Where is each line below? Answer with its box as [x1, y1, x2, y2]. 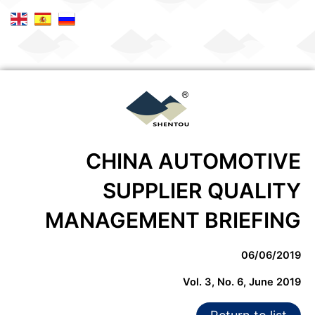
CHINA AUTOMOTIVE [86, 148, 301, 174]
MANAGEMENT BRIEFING [45, 207, 301, 233]
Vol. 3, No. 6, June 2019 [183, 276, 301, 288]
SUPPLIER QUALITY [103, 178, 301, 203]
